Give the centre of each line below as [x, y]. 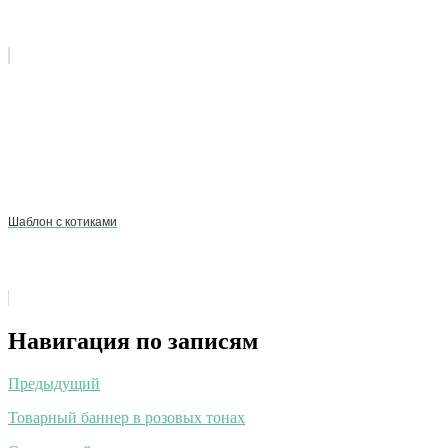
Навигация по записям [133, 340]
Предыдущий [54, 383]
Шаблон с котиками [62, 221]
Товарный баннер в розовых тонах [126, 417]
